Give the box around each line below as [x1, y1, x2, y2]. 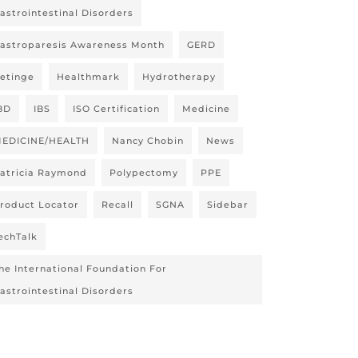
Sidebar [207, 199, 249, 210]
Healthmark [57, 71, 120, 82]
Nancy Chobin [112, 135, 184, 146]
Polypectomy [109, 167, 178, 178]
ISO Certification [73, 103, 160, 114]
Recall [101, 199, 133, 210]
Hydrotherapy [142, 71, 216, 82]
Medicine [182, 103, 230, 114]
